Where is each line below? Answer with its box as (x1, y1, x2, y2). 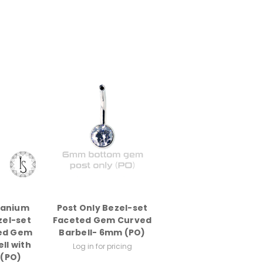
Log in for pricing (72, 241, 132, 252)
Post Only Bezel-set (56, 202, 148, 214)
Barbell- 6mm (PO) (59, 227, 146, 239)
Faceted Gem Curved (52, 214, 152, 227)
